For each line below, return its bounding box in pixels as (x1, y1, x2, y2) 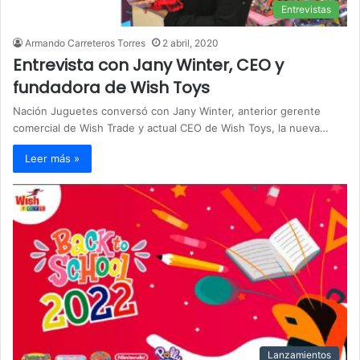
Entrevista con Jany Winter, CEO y (13, 53, 284, 76)
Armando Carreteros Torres (25, 36, 145, 49)
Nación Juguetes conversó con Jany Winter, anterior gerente (13, 104, 321, 117)
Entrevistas (281, 2, 331, 15)
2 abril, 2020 (162, 36, 219, 49)
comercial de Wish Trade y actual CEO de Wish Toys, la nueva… (13, 121, 329, 134)
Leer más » (25, 151, 80, 165)
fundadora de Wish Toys (13, 76, 210, 99)
